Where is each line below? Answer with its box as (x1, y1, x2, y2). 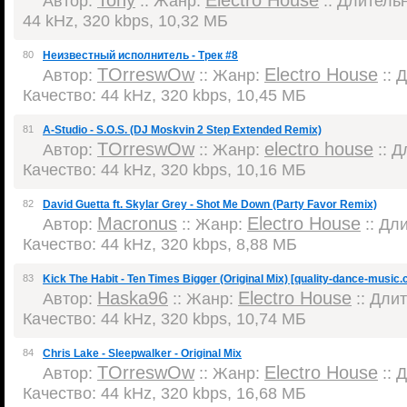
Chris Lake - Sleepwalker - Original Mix (43, 347, 242, 360)
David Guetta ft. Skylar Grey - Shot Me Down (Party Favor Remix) (43, 198, 377, 211)
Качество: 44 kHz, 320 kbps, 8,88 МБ (23, 234, 297, 253)
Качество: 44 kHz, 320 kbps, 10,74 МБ (23, 309, 306, 328)
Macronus (97, 213, 177, 233)
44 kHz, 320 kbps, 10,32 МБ (23, 11, 228, 30)
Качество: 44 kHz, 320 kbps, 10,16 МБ (23, 160, 306, 179)
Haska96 (97, 288, 168, 308)
